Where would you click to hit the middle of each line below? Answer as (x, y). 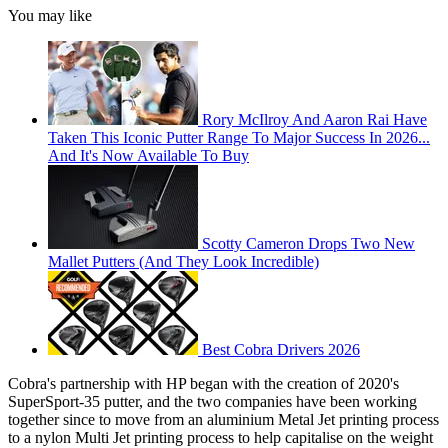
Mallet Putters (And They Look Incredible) (183, 261)
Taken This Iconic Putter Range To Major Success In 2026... (239, 137)
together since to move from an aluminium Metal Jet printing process (223, 419)
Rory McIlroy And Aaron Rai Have (314, 119)
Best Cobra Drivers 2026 (281, 349)
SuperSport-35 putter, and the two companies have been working (212, 401)
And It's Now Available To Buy (148, 155)
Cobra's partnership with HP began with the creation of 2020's (203, 383)
